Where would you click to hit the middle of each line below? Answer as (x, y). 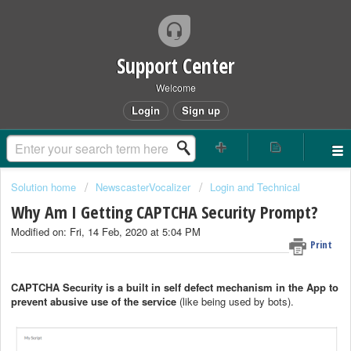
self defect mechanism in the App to (251, 287)
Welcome (175, 87)
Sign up (201, 110)
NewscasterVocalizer (143, 187)
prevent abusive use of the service (95, 301)
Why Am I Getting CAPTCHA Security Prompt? (165, 212)
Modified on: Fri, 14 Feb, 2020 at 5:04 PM (106, 232)
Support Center (175, 66)
